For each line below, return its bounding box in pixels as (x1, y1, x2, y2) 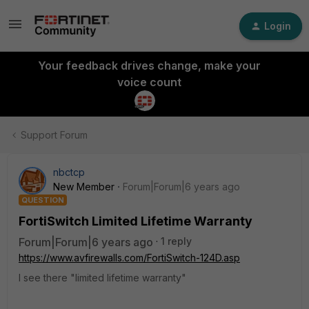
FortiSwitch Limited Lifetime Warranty (19, 214, 252, 228)
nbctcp (53, 166, 85, 178)
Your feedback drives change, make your (37, 59, 261, 72)
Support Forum (21, 129, 88, 141)
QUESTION (21, 195, 64, 205)
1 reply (161, 235, 192, 247)
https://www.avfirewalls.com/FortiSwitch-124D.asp (19, 252, 240, 263)
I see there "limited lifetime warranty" (19, 272, 186, 283)
